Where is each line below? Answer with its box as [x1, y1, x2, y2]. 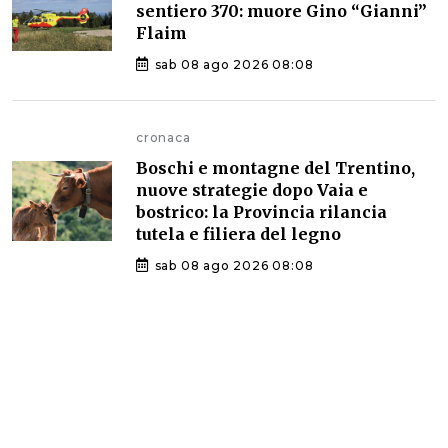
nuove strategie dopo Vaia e [136, 179, 368, 200]
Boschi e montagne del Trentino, [136, 157, 415, 178]
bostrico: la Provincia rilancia [136, 201, 387, 222]
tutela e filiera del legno [136, 223, 341, 244]
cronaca [136, 129, 191, 145]
